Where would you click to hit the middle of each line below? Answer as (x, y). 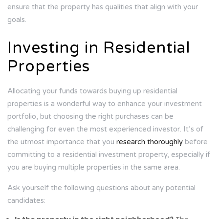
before (195, 142)
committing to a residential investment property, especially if (109, 155)
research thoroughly (150, 142)
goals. (17, 20)
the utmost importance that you (62, 142)
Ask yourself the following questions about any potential (101, 188)
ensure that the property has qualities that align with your (103, 7)
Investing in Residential (99, 48)
